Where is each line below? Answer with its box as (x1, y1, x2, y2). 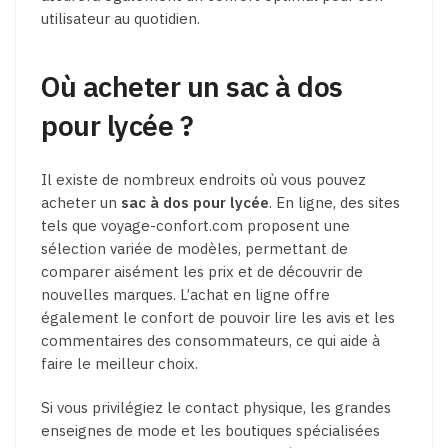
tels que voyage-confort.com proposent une (41, 216, 350, 236)
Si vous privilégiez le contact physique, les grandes (41, 398, 391, 418)
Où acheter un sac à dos (41, 67, 343, 105)
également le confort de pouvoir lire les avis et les (41, 308, 395, 328)
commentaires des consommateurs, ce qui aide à (41, 331, 380, 351)
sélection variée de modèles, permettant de (41, 239, 348, 259)
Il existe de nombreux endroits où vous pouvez (41, 170, 366, 190)
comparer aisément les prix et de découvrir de (41, 262, 363, 282)
